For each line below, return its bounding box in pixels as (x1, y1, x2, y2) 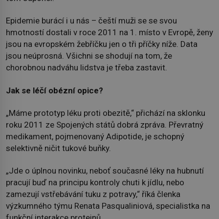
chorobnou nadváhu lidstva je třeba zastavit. (6, 63, 167, 73)
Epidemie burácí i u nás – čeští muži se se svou (6, 16, 177, 26)
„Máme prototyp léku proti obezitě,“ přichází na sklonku (6, 108, 205, 118)
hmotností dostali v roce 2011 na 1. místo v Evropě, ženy (6, 27, 213, 38)
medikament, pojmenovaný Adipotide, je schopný (6, 131, 184, 141)
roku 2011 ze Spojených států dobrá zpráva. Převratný (6, 119, 203, 130)
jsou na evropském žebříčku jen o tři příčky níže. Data (6, 39, 197, 49)
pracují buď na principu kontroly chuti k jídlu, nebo (6, 177, 184, 188)
